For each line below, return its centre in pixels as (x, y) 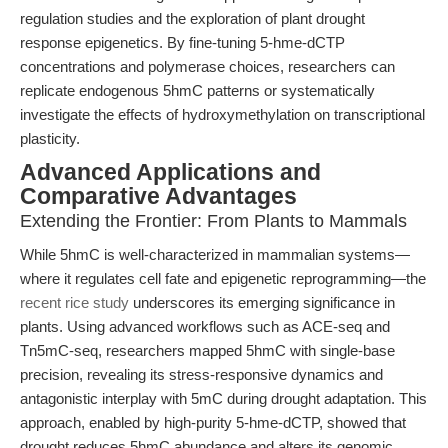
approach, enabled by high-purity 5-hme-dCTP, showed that (213, 422)
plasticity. (50, 138)
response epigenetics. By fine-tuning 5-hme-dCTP (182, 42)
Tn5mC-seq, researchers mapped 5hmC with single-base (207, 350)
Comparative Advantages (158, 196)
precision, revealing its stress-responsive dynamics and (201, 374)
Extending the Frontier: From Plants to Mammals (213, 221)
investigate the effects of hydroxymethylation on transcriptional (222, 114)
